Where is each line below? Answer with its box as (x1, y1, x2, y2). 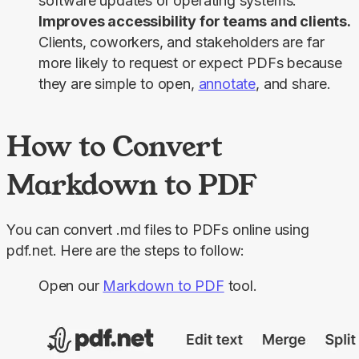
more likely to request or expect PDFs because (38, 54, 342, 72)
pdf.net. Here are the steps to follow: (6, 242, 245, 260)
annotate (198, 75, 256, 93)
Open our (38, 277, 103, 295)
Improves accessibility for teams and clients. (38, 13, 350, 30)
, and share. (256, 75, 331, 93)
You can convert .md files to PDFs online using (6, 221, 309, 239)
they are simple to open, (38, 75, 199, 93)
